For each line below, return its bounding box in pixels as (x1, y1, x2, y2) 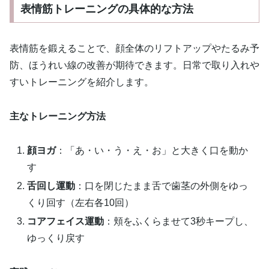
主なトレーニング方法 (10, 110, 106, 121)
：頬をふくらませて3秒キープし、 (104, 216, 254, 226)
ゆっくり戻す (27, 232, 85, 243)
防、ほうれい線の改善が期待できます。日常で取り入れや (10, 59, 259, 70)
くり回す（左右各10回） (27, 197, 134, 208)
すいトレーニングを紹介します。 (10, 76, 154, 87)
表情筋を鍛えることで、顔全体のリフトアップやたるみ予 (10, 43, 259, 53)
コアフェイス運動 (27, 216, 104, 226)
